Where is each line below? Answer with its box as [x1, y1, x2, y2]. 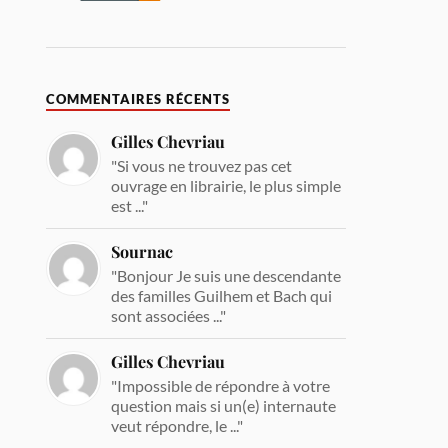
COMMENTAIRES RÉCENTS [46, 91, 231, 107]
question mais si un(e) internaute [111, 395, 337, 415]
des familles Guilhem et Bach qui [111, 285, 333, 305]
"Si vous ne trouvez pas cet [111, 155, 293, 175]
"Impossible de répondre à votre [111, 375, 331, 395]
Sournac [111, 240, 174, 262]
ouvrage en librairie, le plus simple [111, 175, 342, 195]
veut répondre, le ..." [111, 415, 244, 435]
